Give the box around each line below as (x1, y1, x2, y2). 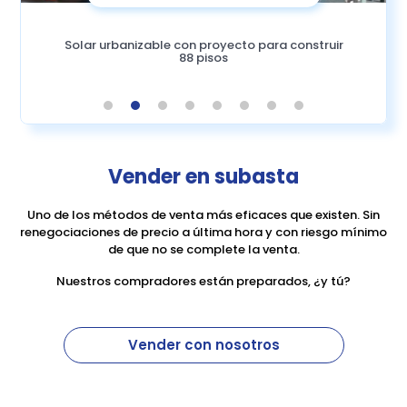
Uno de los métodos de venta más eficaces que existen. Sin (27, 205, 380, 223)
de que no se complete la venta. (107, 240, 300, 258)
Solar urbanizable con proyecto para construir (64, 35, 343, 54)
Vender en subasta (108, 162, 299, 191)
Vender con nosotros (127, 334, 280, 354)
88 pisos (179, 48, 229, 66)
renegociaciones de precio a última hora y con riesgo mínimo (20, 223, 387, 241)
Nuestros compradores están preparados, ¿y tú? (56, 272, 351, 290)
